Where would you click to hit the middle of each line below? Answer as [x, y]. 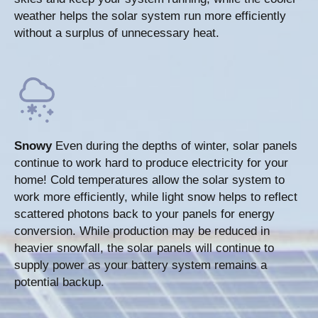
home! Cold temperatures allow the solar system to [149, 180]
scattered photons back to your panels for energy [144, 214]
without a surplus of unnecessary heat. [117, 33]
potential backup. [59, 283]
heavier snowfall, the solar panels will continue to [144, 248]
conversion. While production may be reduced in [142, 231]
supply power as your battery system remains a [141, 265]
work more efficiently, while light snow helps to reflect [156, 197]
